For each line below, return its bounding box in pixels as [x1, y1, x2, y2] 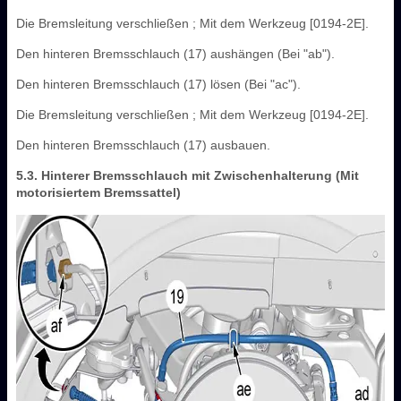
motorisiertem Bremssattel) [16, 184, 181, 200]
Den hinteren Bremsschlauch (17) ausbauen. [16, 137, 270, 152]
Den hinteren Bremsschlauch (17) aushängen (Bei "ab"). [16, 46, 335, 61]
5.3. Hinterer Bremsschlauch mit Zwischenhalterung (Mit [16, 167, 359, 183]
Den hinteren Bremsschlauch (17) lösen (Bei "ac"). [16, 76, 301, 91]
